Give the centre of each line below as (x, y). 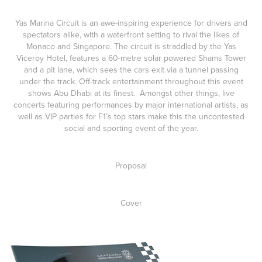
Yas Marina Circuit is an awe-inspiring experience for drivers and (131, 23)
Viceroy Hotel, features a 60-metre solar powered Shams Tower (131, 58)
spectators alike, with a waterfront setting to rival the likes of (131, 35)
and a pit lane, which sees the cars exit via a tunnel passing (131, 70)
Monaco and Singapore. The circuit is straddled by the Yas (131, 46)
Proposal (131, 166)
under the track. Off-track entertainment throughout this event (131, 81)
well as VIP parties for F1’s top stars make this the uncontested (131, 116)
